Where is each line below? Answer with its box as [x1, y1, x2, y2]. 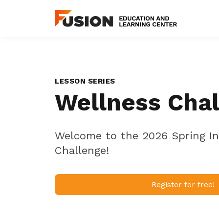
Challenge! [55, 144, 109, 156]
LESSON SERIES [55, 77, 115, 86]
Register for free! [152, 180, 215, 189]
